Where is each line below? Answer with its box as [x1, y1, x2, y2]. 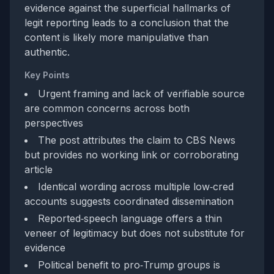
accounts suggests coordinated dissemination [24, 195, 234, 207]
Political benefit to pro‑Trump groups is [38, 259, 220, 271]
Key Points [24, 70, 70, 80]
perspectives [24, 117, 83, 129]
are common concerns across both [24, 102, 190, 114]
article [24, 163, 53, 176]
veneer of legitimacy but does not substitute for [24, 227, 245, 239]
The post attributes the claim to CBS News [38, 134, 235, 146]
